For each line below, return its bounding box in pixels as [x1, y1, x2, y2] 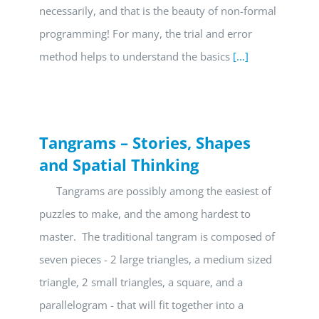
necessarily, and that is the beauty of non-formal [39, 4, 276, 18]
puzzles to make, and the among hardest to [39, 206, 251, 221]
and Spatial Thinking [39, 154, 199, 175]
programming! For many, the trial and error [39, 26, 252, 41]
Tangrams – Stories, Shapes [39, 132, 251, 153]
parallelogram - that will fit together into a [39, 298, 244, 312]
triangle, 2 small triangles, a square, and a [39, 275, 243, 289]
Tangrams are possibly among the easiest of [39, 184, 271, 198]
